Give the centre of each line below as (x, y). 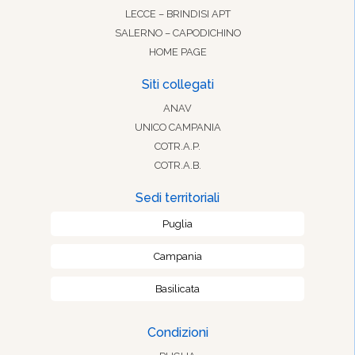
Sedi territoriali (177, 198)
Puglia (177, 224)
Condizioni (177, 333)
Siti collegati (177, 85)
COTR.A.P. (177, 147)
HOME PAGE (177, 52)
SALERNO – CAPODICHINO (177, 33)
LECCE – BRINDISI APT (177, 14)
